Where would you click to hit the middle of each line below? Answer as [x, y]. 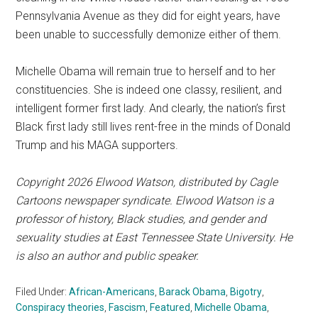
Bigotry [246, 291]
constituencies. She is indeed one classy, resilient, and [149, 89]
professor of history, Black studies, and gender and [141, 219]
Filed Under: [43, 291]
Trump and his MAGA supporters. [97, 145]
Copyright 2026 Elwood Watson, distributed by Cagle [147, 182]
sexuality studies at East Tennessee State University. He [154, 237]
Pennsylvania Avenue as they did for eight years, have [148, 16]
